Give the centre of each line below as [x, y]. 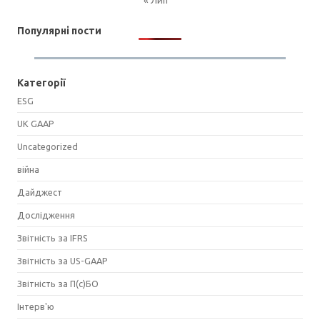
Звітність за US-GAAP [62, 260]
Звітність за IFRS [52, 237]
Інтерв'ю [36, 306]
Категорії [41, 82]
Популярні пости [59, 30]
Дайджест [40, 192]
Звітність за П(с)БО [58, 283]
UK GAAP [36, 123]
